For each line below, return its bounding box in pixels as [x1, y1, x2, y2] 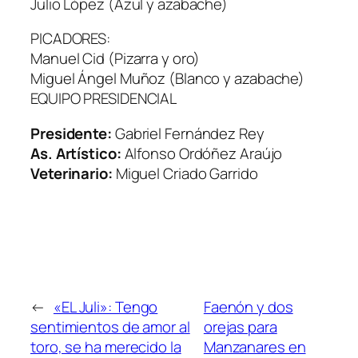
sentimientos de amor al [30, 316, 190, 338]
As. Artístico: [30, 142, 121, 164]
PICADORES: [30, 28, 110, 50]
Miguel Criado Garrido [112, 162, 258, 184]
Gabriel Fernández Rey [111, 122, 265, 144]
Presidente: [30, 122, 112, 144]
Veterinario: [30, 162, 113, 184]
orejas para [203, 316, 277, 338]
